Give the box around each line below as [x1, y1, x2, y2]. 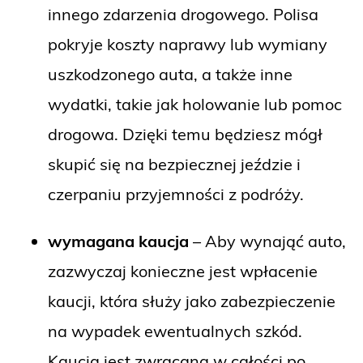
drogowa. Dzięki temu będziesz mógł [48, 123, 322, 144]
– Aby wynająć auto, [189, 230, 346, 251]
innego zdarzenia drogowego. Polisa [48, 3, 318, 24]
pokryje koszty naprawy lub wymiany [48, 33, 327, 54]
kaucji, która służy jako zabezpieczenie [48, 290, 335, 311]
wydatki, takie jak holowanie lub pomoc [48, 93, 342, 114]
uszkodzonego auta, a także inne [48, 63, 293, 84]
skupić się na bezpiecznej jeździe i [48, 153, 301, 174]
